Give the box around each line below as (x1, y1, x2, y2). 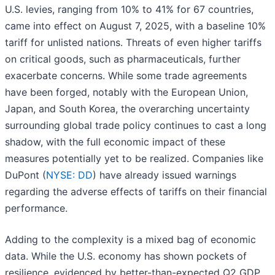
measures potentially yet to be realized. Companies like (5, 152, 263, 165)
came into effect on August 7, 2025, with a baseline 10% (5, 20, 266, 33)
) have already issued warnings (93, 169, 236, 182)
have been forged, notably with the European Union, (5, 86, 248, 99)
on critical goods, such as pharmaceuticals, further (5, 53, 241, 66)
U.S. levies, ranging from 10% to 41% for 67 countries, (5, 3, 254, 16)
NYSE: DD (46, 169, 93, 182)
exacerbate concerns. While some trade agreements (5, 69, 247, 82)
